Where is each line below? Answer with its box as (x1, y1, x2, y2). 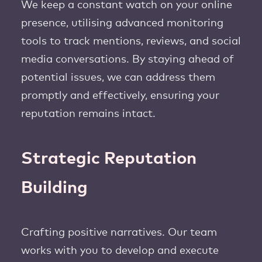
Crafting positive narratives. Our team (21, 227, 217, 238)
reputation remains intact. (21, 109, 156, 119)
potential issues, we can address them (21, 73, 215, 83)
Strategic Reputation (21, 150, 196, 167)
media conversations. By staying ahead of (21, 54, 234, 65)
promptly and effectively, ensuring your (21, 91, 219, 101)
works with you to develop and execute (21, 246, 219, 256)
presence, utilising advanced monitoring (21, 18, 223, 29)
